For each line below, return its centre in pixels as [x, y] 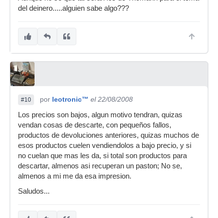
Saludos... [34, 191]
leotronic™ [70, 100]
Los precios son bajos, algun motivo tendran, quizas [100, 115]
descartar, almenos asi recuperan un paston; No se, [100, 166]
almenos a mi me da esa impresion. [75, 176]
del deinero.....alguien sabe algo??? [73, 9]
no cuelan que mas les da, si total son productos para [102, 156]
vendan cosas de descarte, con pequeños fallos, [95, 125]
